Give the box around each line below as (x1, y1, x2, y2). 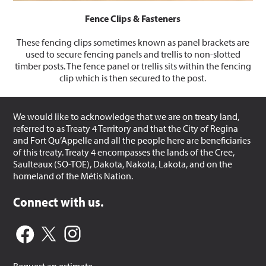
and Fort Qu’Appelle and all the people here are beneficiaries (13, 134, 251, 146)
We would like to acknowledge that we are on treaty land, (13, 110, 240, 122)
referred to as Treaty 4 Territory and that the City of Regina (13, 122, 239, 134)
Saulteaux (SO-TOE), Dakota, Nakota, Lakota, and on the (13, 157, 233, 170)
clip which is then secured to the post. (59, 72, 207, 84)
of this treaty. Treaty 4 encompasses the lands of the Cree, (13, 145, 235, 158)
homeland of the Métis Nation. (13, 169, 134, 182)
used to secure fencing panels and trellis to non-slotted (25, 48, 240, 61)
